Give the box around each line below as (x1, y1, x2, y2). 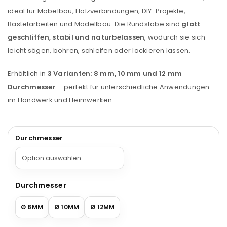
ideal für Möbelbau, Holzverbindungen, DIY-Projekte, (8, 6, 185, 16)
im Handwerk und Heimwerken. (8, 95, 114, 105)
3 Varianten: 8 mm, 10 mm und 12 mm (47, 69, 182, 79)
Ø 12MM (90, 203, 115, 211)
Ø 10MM (54, 203, 80, 211)
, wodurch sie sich (144, 32, 205, 42)
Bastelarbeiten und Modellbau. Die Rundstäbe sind (8, 19, 182, 29)
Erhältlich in (8, 69, 48, 79)
